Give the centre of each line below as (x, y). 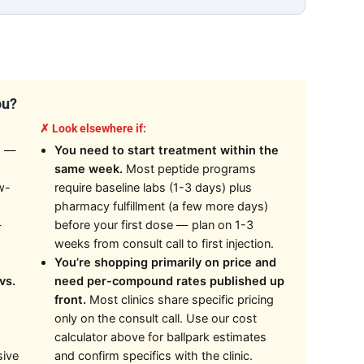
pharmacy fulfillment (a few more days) (161, 206)
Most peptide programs (189, 169)
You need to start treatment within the (166, 150)
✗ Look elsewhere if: (93, 128)
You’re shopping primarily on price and (165, 262)
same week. (88, 169)
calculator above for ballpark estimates (160, 337)
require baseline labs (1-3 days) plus (153, 187)
